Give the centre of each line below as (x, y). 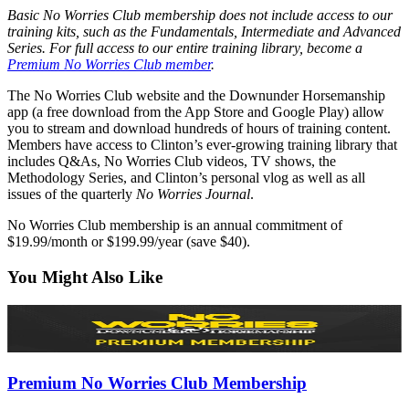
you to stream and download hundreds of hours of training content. (199, 129)
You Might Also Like (85, 277)
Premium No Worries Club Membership (157, 383)
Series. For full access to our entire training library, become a (185, 48)
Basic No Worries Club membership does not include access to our (200, 16)
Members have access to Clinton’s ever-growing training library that (202, 145)
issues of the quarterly (72, 194)
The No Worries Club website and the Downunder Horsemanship (196, 96)
